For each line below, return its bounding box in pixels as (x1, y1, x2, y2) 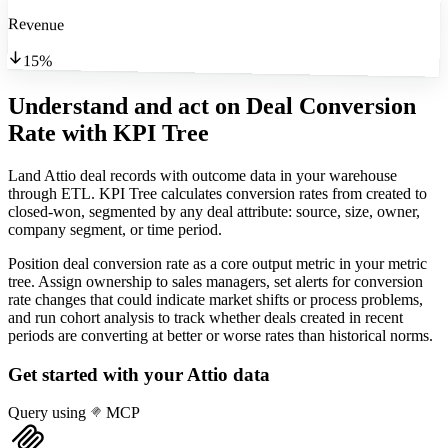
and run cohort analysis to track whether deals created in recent (8, 308, 403, 326)
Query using (8, 404, 90, 422)
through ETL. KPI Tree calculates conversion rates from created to (8, 184, 427, 202)
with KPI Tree (62, 119, 209, 146)
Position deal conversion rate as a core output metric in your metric (8, 254, 427, 272)
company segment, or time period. (8, 220, 222, 238)
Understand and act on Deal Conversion (8, 92, 416, 119)
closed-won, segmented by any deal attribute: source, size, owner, (8, 202, 420, 220)
